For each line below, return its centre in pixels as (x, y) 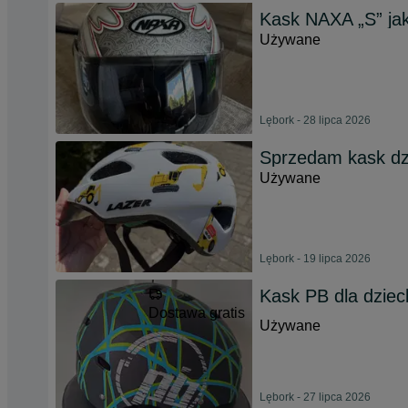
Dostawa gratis (197, 313)
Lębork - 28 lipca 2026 (315, 120)
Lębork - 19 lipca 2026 (315, 259)
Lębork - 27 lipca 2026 (315, 397)
